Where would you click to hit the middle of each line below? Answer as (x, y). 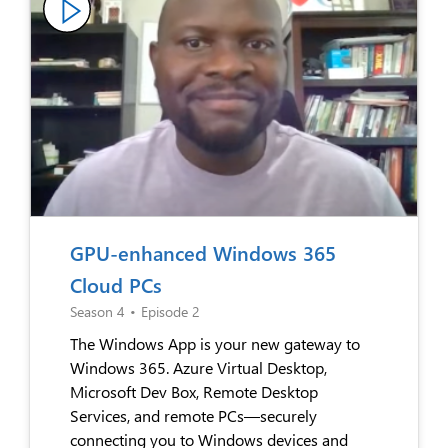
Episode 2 (170, 311)
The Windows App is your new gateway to (215, 343)
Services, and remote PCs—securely (193, 415)
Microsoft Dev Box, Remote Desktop (194, 391)
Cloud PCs (116, 284)
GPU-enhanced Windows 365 (203, 252)
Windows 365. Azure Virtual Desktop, (198, 367)
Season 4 (97, 311)
